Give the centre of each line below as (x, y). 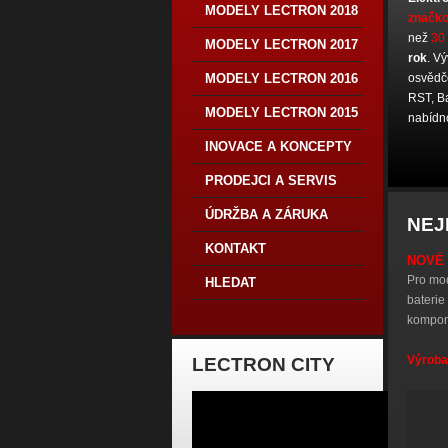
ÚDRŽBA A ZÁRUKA (266, 214)
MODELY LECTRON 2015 (281, 112)
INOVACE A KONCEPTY (278, 146)
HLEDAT (230, 282)
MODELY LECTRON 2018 (281, 10)
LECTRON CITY (263, 364)
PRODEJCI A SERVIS (271, 180)
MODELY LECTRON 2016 (281, 78)
